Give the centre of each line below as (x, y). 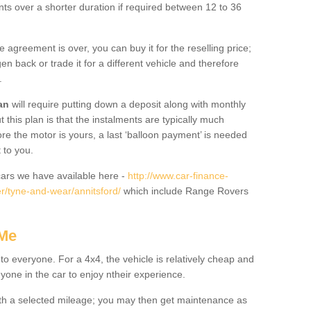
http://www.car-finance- (178, 176)
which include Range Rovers (185, 191)
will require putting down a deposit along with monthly (127, 104)
